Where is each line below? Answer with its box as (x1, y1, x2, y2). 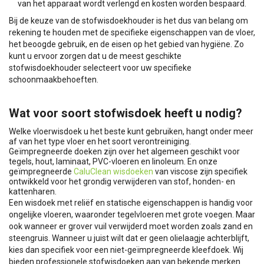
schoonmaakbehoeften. (9, 74, 98, 84)
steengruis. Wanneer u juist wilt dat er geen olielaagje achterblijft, (9, 233, 249, 243)
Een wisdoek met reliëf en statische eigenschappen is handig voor (9, 197, 253, 207)
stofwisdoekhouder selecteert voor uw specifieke (9, 62, 192, 72)
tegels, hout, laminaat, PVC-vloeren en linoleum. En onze (9, 156, 217, 166)
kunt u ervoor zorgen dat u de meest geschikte (9, 51, 181, 61)
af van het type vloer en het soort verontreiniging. (9, 136, 191, 146)
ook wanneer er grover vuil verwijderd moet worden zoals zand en (9, 221, 253, 231)
